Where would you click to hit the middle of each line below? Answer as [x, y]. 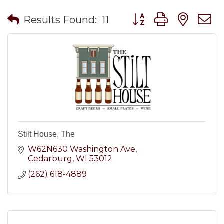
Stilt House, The [46, 134]
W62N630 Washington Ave [82, 149]
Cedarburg [50, 159]
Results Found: [60, 20]
